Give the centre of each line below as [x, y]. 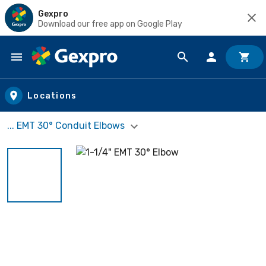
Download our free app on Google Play [110, 24]
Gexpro [53, 14]
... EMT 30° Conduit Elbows [67, 126]
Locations [52, 96]
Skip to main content [63, 69]
